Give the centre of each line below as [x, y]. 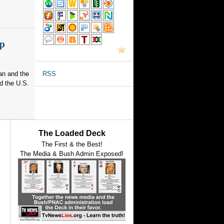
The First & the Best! [72, 144]
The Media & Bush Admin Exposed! [72, 154]
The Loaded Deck [72, 133]
